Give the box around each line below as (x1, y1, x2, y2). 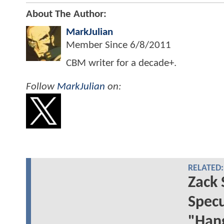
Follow (26, 81, 57, 92)
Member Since (66, 39, 130, 50)
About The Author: (26, 8, 106, 19)
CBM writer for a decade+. (66, 57, 176, 68)
